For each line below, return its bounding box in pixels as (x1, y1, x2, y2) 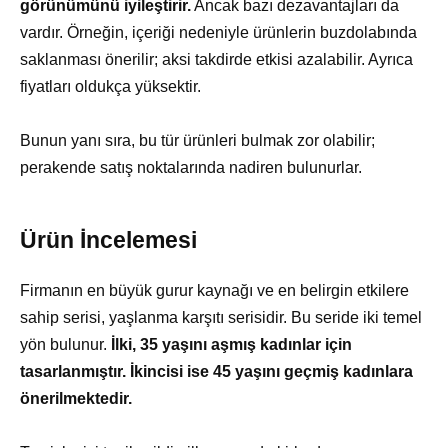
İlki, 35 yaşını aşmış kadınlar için (111, 336, 352, 354)
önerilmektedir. (20, 390, 132, 408)
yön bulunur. (20, 336, 111, 354)
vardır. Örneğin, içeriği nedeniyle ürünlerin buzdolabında (20, 23, 417, 41)
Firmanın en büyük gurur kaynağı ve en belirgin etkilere (20, 282, 409, 300)
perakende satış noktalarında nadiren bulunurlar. (20, 159, 362, 177)
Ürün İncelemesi (20, 227, 197, 254)
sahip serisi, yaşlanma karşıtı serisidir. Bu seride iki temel (20, 309, 422, 327)
